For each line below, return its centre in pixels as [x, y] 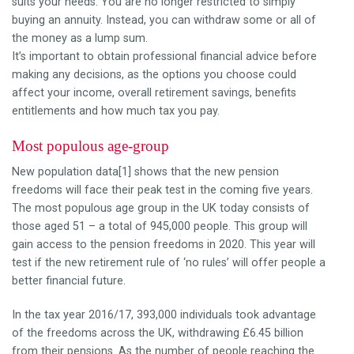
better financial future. [69, 281]
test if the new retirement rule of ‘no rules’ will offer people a [169, 262]
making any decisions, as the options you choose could [154, 74]
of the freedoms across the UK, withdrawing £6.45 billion [158, 333]
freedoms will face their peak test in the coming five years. [162, 190]
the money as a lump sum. [80, 38]
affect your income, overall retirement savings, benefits [154, 92]
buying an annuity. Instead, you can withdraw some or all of [164, 20]
